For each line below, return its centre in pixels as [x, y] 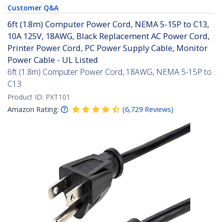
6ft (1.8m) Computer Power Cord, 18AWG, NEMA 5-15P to [110, 72]
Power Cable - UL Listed [53, 60]
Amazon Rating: [33, 110]
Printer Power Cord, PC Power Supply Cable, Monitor [108, 48]
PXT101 [58, 97]
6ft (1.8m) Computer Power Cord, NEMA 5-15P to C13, [108, 24]
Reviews [158, 110]
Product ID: [27, 97]
